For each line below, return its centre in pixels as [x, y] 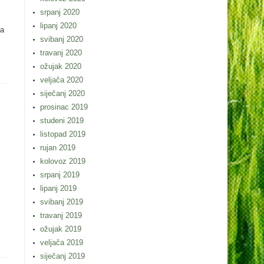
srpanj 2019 [60, 175]
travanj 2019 [61, 215]
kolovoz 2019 [63, 161]
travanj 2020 [61, 53]
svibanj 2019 [62, 202]
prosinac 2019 [64, 107]
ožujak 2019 [61, 229]
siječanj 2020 [62, 93]
